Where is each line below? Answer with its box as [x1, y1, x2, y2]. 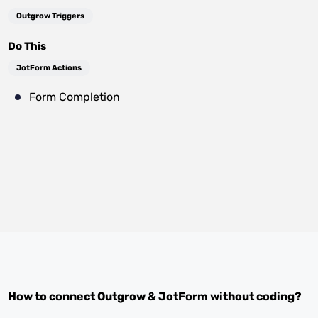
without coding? [208, 290, 302, 303]
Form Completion [29, 90, 121, 104]
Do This [8, 40, 47, 53]
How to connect [8, 290, 98, 303]
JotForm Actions [16, 63, 82, 72]
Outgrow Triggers [16, 11, 85, 21]
